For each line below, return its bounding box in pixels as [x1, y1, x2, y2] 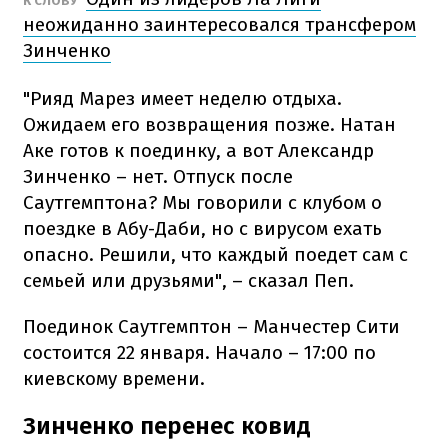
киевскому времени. [23, 366, 205, 390]
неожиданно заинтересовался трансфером [23, 12, 416, 36]
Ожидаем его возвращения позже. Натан [23, 112, 396, 136]
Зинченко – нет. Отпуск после [23, 164, 293, 188]
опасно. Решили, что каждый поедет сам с [23, 242, 408, 266]
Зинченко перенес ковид [23, 411, 311, 440]
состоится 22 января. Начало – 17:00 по [23, 340, 376, 364]
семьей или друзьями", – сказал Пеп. [23, 268, 354, 292]
